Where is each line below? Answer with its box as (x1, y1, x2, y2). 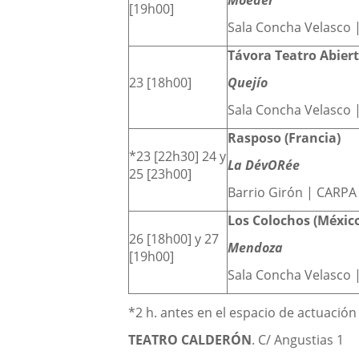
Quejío (228, 74, 268, 92)
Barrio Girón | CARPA (228, 184, 357, 202)
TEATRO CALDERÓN (128, 331, 252, 349)
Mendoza (228, 239, 284, 257)
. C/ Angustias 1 (252, 331, 345, 349)
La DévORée (228, 156, 301, 175)
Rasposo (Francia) (228, 129, 341, 147)
